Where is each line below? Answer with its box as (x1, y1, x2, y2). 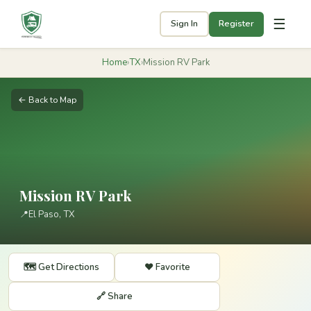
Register (219, 17, 254, 30)
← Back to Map (18, 94, 76, 106)
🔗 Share (96, 289, 133, 303)
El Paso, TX (28, 208, 75, 221)
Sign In (171, 17, 198, 30)
